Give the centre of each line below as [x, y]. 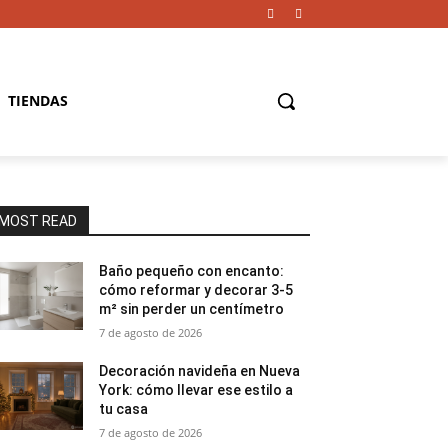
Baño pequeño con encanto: [192, 271]
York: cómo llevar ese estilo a [196, 390]
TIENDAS [38, 100]
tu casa [124, 409]
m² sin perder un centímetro [192, 309]
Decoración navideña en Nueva [200, 371]
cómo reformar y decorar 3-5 [196, 290]
